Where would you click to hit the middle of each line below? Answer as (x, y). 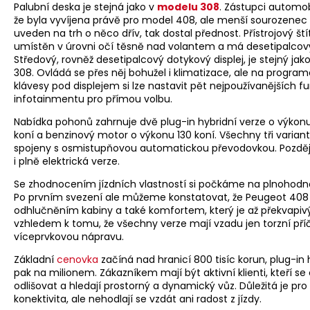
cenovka (77, 260)
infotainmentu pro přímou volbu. (93, 99)
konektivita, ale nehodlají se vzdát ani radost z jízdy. (138, 299)
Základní (35, 260)
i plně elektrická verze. (67, 162)
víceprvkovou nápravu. (69, 237)
